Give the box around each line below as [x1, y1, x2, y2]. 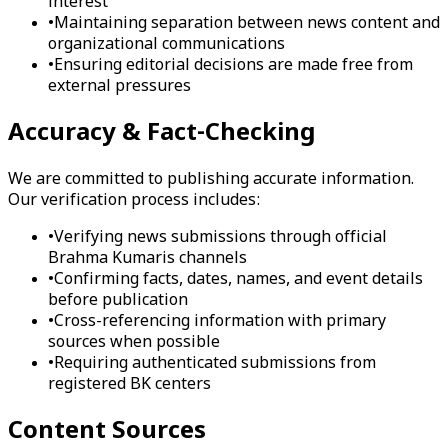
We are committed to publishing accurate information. [8, 170, 414, 192]
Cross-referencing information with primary [54, 312, 386, 334]
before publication [48, 291, 188, 313]
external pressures [48, 77, 191, 99]
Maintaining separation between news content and [54, 14, 440, 36]
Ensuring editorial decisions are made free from [54, 56, 413, 78]
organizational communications [48, 35, 285, 57]
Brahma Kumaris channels [48, 249, 247, 271]
